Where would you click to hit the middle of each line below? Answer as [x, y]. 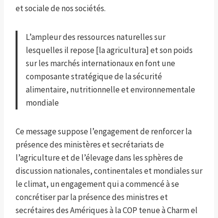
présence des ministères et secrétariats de [90, 145]
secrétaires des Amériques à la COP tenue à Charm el [107, 210]
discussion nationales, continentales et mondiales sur [109, 171]
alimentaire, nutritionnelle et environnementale [110, 90]
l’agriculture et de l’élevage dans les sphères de [99, 158]
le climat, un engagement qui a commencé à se [97, 184]
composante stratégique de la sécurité [94, 77]
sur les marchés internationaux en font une [100, 64]
